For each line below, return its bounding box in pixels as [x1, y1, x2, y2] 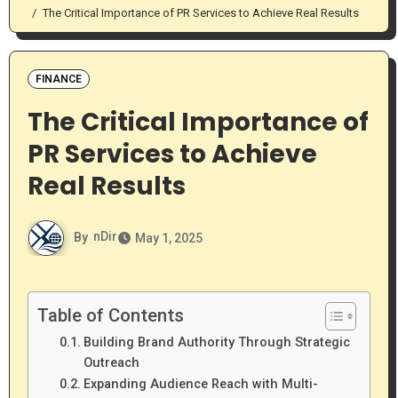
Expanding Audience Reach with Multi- [84, 376, 318, 392]
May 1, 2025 [134, 230, 203, 245]
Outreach [84, 354, 139, 370]
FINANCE [35, 72, 82, 85]
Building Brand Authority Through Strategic [84, 334, 350, 350]
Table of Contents [36, 304, 184, 326]
